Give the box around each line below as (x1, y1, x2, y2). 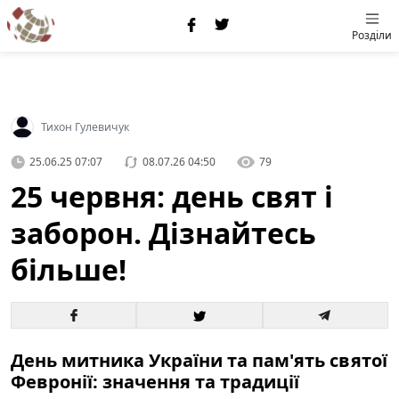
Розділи (352, 28, 392, 43)
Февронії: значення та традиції (11, 370, 299, 394)
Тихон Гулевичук (41, 119, 129, 134)
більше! (11, 250, 126, 289)
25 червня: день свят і (11, 177, 333, 216)
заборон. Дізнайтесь (11, 214, 316, 252)
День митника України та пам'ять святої (11, 348, 387, 372)
